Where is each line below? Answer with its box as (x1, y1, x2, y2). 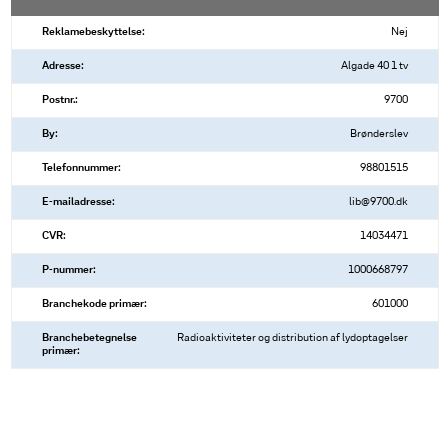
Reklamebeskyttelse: (42, 27, 145, 38)
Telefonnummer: (42, 163, 121, 174)
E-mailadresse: (42, 197, 115, 208)
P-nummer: (42, 265, 96, 276)
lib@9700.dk (348, 197, 408, 208)
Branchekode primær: (42, 299, 147, 310)
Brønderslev (349, 129, 408, 140)
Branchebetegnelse (42, 333, 137, 344)
